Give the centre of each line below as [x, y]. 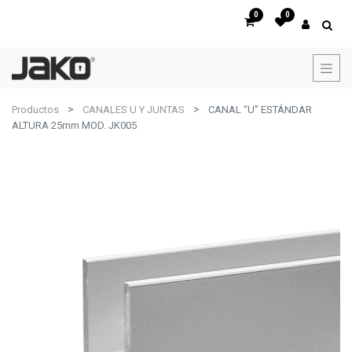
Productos [35, 110]
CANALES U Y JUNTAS [134, 110]
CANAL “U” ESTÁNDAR [260, 110]
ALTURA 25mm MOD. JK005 [74, 125]
